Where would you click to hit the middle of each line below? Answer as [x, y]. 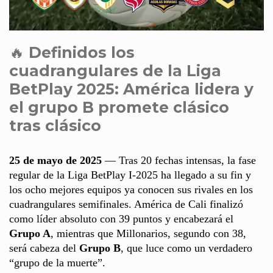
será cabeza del [44, 248]
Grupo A [30, 234]
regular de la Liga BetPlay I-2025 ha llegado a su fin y [130, 175]
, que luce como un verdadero [186, 248]
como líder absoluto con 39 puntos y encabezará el [121, 219]
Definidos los [82, 53]
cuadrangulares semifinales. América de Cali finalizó [126, 204]
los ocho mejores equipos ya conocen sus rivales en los [131, 190]
